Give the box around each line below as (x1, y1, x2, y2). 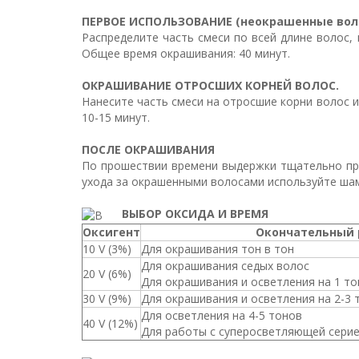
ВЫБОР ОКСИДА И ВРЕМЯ (112, 206, 268, 222)
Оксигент (83, 224, 140, 240)
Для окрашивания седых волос (141, 257, 309, 273)
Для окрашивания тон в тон (141, 240, 294, 256)
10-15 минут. (82, 110, 150, 126)
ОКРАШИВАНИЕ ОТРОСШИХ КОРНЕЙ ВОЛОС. (82, 78, 339, 94)
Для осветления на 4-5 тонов (141, 307, 302, 323)
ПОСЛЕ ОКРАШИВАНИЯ (82, 142, 215, 158)
